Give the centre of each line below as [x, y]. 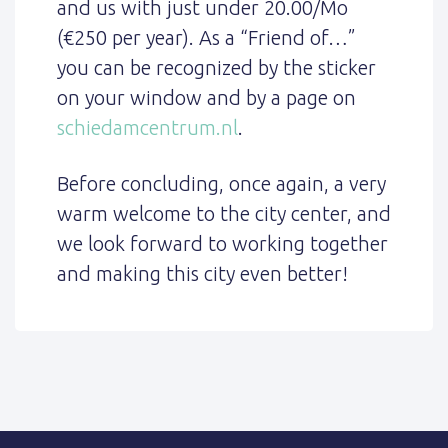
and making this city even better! [202, 273]
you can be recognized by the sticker [216, 67]
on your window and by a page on [206, 97]
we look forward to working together [222, 243]
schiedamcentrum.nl [147, 127]
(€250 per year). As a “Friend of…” [206, 37]
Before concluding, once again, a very [221, 183]
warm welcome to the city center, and [223, 213]
